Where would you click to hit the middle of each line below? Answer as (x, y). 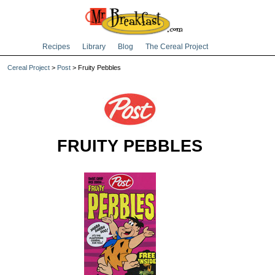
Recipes (56, 47)
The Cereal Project (177, 47)
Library (94, 47)
